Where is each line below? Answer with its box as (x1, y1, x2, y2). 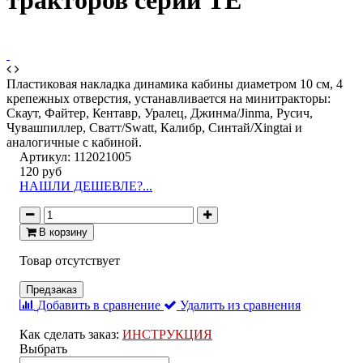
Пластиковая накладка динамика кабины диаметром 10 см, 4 (6, 76, 343, 91)
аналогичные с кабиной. (6, 135, 142, 149)
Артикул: (19, 149, 70, 164)
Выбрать (19, 341, 67, 356)
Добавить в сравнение (37, 297, 160, 312)
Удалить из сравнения (180, 297, 301, 312)
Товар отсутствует (19, 253, 120, 267)
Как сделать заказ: (19, 327, 122, 341)
